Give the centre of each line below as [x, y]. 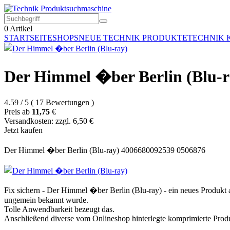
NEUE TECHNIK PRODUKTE [133, 38]
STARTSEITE [28, 38]
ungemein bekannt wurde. [46, 200]
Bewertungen [68, 102]
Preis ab [17, 111]
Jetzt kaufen [23, 130]
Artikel [20, 28]
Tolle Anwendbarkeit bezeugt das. [59, 209]
